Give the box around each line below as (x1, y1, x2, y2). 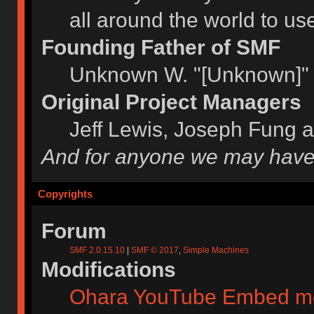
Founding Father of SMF (41, 34, 281, 59)
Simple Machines (183, 245, 250, 256)
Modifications (41, 257, 177, 282)
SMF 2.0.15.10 (69, 245, 128, 256)
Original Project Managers (41, 89, 302, 114)
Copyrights (37, 188, 93, 200)
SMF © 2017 (131, 245, 179, 256)
